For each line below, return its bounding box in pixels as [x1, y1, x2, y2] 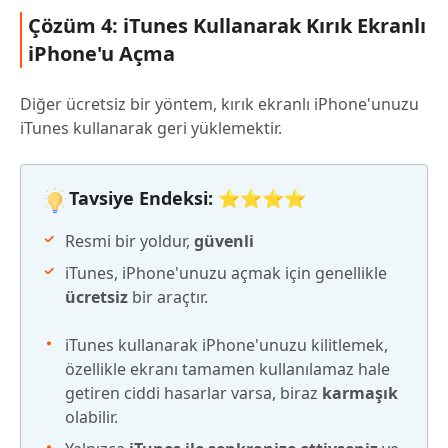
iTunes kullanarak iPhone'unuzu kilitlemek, [65, 333, 388, 356]
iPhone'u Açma [28, 39, 175, 67]
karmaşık [322, 381, 398, 404]
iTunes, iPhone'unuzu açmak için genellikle [65, 261, 387, 284]
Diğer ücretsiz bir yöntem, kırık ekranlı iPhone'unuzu [20, 92, 419, 115]
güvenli [194, 229, 254, 252]
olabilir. [65, 405, 118, 428]
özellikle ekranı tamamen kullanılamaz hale [65, 357, 390, 380]
